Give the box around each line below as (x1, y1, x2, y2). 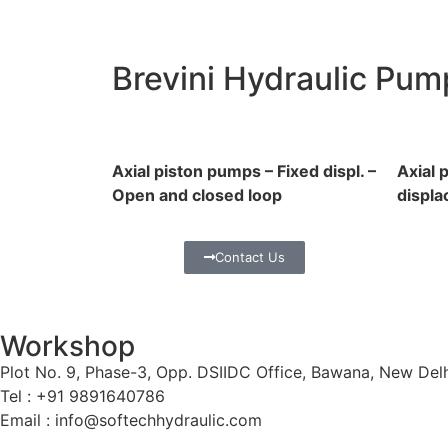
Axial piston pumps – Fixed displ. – (112, 160, 376, 181)
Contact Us (215, 248, 285, 265)
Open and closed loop (112, 184, 282, 205)
